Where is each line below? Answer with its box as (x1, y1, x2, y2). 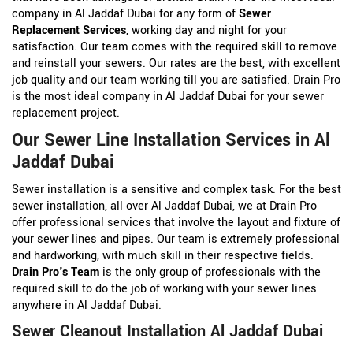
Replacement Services (12, 21, 126, 39)
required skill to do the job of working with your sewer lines (12, 280, 317, 297)
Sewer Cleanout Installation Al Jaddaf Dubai (12, 319, 323, 343)
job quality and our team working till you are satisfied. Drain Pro (12, 71, 340, 88)
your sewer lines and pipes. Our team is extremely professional (12, 230, 340, 247)
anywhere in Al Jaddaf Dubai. (12, 296, 162, 314)
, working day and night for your (126, 21, 287, 39)
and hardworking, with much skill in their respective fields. (12, 247, 314, 264)
